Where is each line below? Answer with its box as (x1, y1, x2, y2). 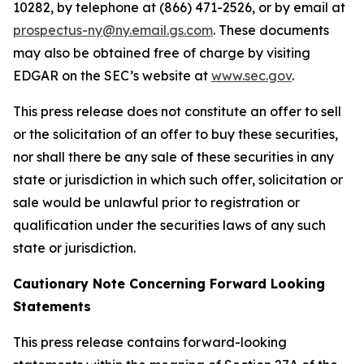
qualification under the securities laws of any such (13, 217, 326, 233)
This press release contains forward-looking (13, 334, 287, 350)
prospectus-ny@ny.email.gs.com (13, 22, 213, 38)
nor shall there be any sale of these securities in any (13, 149, 334, 165)
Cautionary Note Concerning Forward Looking (13, 275, 325, 292)
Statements (13, 298, 91, 314)
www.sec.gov (211, 67, 292, 84)
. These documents (213, 22, 329, 38)
